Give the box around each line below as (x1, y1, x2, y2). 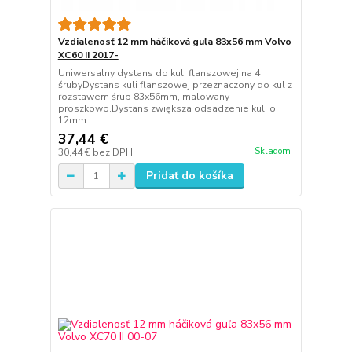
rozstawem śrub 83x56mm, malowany (57, 90, 229, 104)
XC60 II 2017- (57, 49, 119, 62)
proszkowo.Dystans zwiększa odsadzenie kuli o (57, 102, 276, 115)
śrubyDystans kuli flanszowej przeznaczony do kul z (57, 79, 292, 92)
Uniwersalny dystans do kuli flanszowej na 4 (57, 67, 260, 80)
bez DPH (92, 146, 133, 159)
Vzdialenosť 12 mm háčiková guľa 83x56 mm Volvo (57, 35, 291, 49)
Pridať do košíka (145, 168, 233, 184)
